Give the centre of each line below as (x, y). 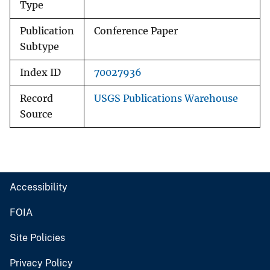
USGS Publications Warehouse (166, 99)
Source (36, 115)
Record (36, 99)
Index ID (40, 73)
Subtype (39, 47)
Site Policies (37, 238)
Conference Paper (136, 31)
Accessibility (39, 187)
